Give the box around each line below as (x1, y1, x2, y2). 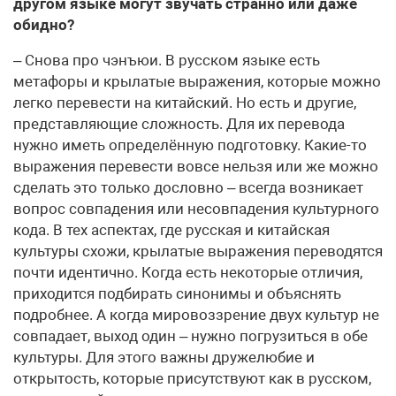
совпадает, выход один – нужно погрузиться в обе (13, 326, 368, 345)
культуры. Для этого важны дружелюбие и (13, 347, 315, 366)
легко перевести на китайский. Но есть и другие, (13, 93, 356, 111)
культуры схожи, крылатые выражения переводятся (13, 241, 383, 260)
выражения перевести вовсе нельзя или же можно (13, 156, 378, 175)
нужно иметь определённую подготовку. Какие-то (13, 135, 367, 154)
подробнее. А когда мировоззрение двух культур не (13, 305, 379, 324)
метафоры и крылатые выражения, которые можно (13, 72, 381, 90)
